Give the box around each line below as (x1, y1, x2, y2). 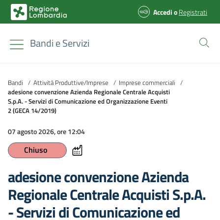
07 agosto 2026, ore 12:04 (8, 126, 85, 137)
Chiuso (24, 144, 47, 156)
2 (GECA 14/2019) (8, 105, 56, 115)
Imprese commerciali (119, 77, 175, 87)
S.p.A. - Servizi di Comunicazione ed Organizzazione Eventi (8, 96, 167, 106)
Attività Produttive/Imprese (33, 77, 109, 87)
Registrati (179, 6, 207, 17)
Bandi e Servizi (30, 35, 89, 51)
